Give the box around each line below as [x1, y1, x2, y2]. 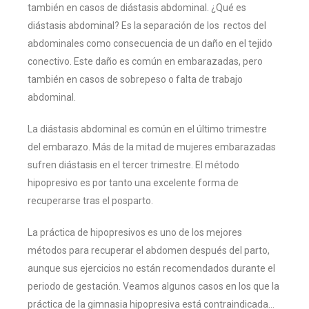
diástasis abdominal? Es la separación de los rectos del [28, 20, 266, 32]
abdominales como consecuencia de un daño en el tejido [28, 38, 272, 50]
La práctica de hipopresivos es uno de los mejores [28, 227, 242, 239]
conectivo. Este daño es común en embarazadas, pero [28, 56, 263, 68]
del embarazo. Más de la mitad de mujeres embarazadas [28, 141, 276, 153]
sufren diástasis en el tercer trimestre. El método [28, 159, 239, 171]
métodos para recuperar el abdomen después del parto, [28, 245, 270, 257]
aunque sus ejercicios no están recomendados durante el [28, 263, 275, 275]
